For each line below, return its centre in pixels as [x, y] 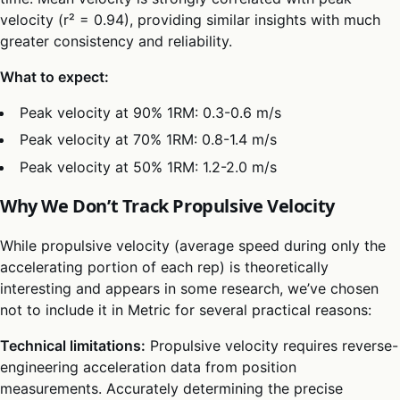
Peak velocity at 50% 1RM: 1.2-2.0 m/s [149, 167]
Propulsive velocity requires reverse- [272, 345]
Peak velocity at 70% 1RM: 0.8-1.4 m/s [149, 140]
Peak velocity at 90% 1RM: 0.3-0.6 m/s [151, 112]
